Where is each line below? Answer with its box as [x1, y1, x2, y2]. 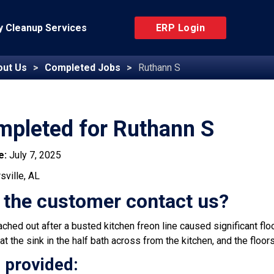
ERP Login [155, 22, 206, 34]
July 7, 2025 [9, 149, 61, 161]
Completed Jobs [45, 62, 120, 73]
